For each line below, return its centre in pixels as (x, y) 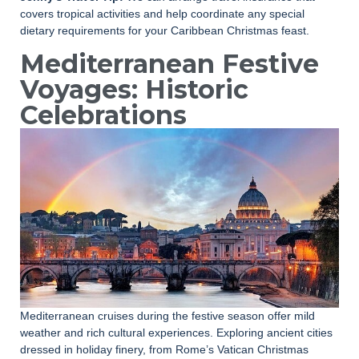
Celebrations (103, 115)
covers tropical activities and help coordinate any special (162, 13)
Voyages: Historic (134, 89)
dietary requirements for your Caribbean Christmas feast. (165, 30)
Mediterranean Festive (169, 63)
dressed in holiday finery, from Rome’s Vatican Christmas (164, 350)
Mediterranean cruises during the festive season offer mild (167, 316)
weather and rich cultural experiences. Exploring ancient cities (176, 333)
